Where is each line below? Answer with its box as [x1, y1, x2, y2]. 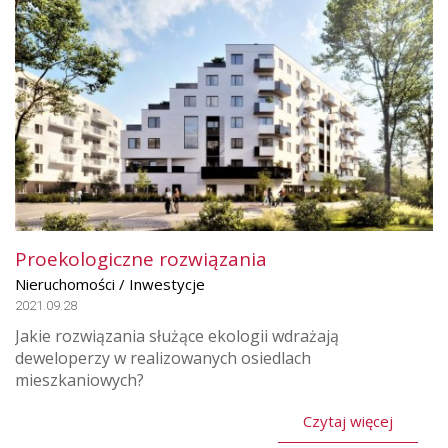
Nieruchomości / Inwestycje [15, 273, 205, 294]
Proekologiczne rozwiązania [15, 245, 267, 272]
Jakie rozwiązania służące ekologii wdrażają [15, 324, 339, 347]
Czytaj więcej [303, 410, 393, 431]
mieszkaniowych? [15, 368, 148, 391]
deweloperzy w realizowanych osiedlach [15, 346, 311, 369]
